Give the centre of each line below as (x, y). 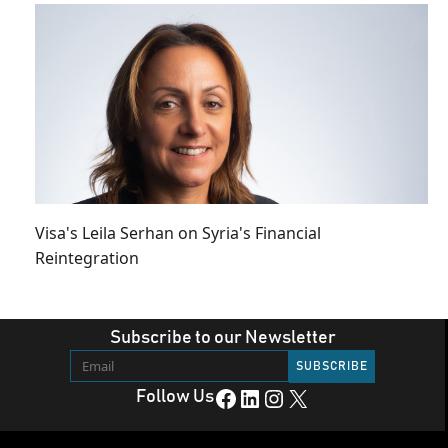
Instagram (271, 397)
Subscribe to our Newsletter (222, 337)
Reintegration (87, 257)
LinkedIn (243, 397)
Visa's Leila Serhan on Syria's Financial (178, 232)
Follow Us (174, 396)
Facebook (219, 397)
